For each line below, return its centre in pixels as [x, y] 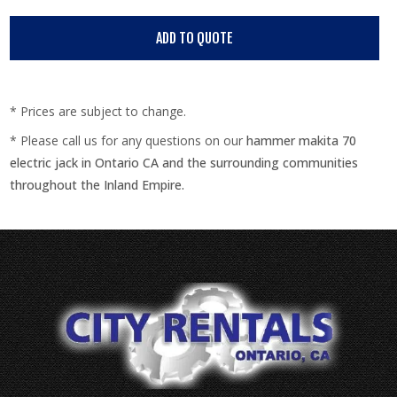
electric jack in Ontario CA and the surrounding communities [184, 163]
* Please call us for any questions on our [128, 140]
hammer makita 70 [302, 140]
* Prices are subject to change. [98, 111]
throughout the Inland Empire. [97, 185]
